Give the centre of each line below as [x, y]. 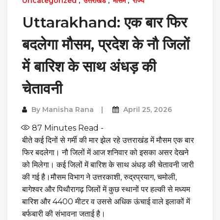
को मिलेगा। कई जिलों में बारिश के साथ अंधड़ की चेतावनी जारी [108, 165]
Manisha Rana [68, 109]
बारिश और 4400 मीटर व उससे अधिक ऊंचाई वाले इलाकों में [106, 201]
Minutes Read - [73, 128]
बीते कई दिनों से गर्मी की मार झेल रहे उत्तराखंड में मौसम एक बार [108, 140]
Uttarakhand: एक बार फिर [105, 22]
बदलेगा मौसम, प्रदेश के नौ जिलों [106, 44]
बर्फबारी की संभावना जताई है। [64, 214]
